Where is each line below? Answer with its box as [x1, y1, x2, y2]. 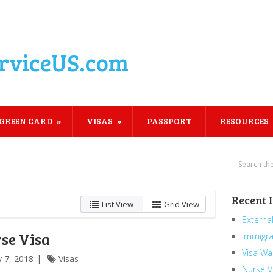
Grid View [164, 199, 200, 210]
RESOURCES [220, 115, 269, 127]
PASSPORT [147, 115, 191, 127]
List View [102, 199, 134, 210]
